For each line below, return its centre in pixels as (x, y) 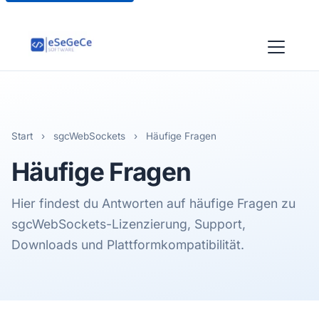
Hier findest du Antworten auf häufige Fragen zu (153, 203)
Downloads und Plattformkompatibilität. (128, 245)
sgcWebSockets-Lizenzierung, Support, (129, 224)
